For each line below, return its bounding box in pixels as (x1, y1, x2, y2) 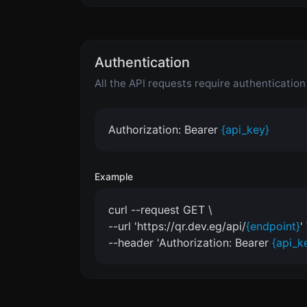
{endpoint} (246, 219, 300, 233)
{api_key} (221, 122, 269, 136)
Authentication (95, 53, 190, 71)
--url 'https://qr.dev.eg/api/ (108, 219, 246, 233)
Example (95, 170, 133, 182)
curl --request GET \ (108, 202, 212, 217)
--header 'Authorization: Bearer (108, 235, 272, 249)
